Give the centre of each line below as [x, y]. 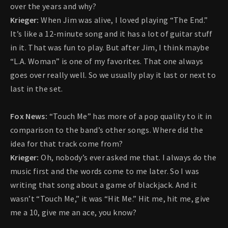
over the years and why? [53, 6]
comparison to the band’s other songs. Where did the [107, 130]
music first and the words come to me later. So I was [105, 171]
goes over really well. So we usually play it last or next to [113, 75]
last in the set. [37, 89]
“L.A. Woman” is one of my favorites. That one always [107, 61]
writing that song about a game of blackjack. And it [104, 185]
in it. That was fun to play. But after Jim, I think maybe [110, 48]
